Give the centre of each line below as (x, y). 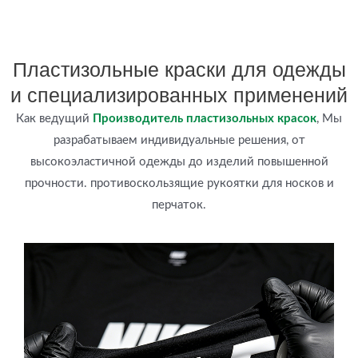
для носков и (296, 183)
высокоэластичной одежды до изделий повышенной (179, 161)
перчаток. (179, 205)
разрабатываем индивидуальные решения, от (179, 140)
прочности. (57, 183)
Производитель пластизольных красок (205, 118)
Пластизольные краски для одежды (179, 69)
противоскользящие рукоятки (174, 183)
